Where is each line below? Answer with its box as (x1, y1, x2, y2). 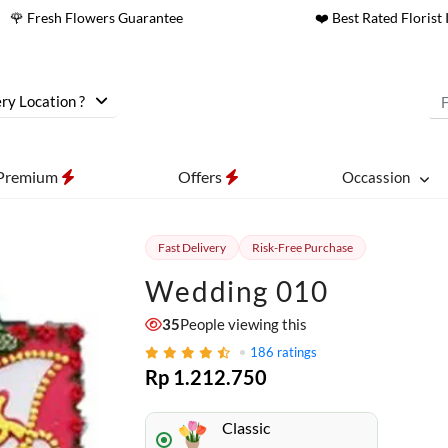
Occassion (341, 168, 410, 186)
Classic (221, 418, 270, 437)
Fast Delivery (157, 240, 226, 255)
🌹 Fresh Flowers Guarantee (9, 9, 183, 26)
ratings (276, 344, 317, 360)
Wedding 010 (144, 274, 329, 308)
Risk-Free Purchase (251, 240, 353, 255)
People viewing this (179, 315, 307, 333)
